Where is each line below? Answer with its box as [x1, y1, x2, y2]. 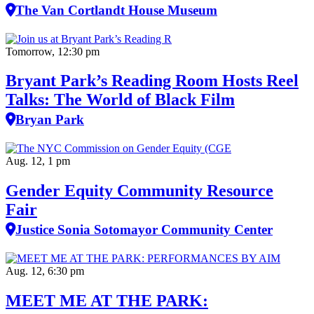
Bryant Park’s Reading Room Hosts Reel [6, 71, 299, 90]
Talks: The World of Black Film [6, 90, 235, 109]
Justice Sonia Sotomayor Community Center [15, 222, 273, 238]
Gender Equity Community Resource [6, 182, 273, 200]
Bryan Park [15, 112, 84, 128]
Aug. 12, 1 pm [6, 155, 70, 168]
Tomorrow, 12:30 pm [6, 45, 100, 57]
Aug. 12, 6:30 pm [6, 265, 84, 278]
